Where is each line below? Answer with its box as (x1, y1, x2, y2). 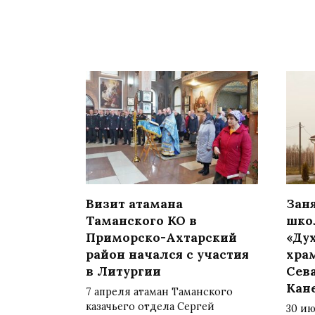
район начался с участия (86, 245, 249, 262)
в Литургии (86, 262, 161, 279)
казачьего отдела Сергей (86, 300, 214, 313)
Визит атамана (86, 195, 183, 212)
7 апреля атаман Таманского (86, 285, 233, 298)
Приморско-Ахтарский (86, 229, 237, 245)
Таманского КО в (86, 212, 197, 229)
